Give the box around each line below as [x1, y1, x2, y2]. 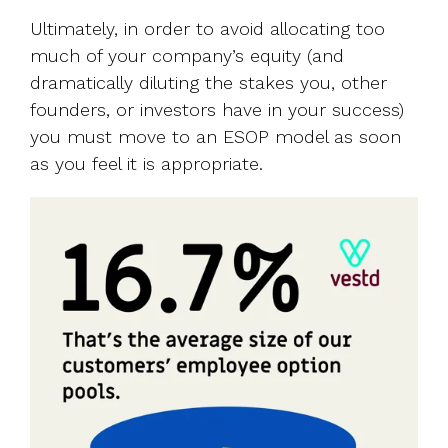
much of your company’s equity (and [30, 44, 344, 66]
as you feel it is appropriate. [30, 152, 263, 174]
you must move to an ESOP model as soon [30, 125, 401, 147]
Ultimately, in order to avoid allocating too [30, 17, 385, 39]
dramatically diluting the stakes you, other [30, 71, 387, 93]
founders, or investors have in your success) [30, 98, 404, 120]
